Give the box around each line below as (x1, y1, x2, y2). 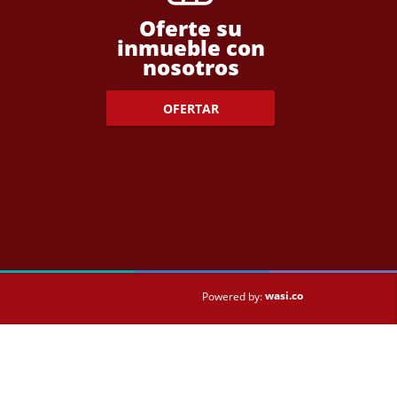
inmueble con (116, 33, 265, 63)
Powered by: (202, 289, 262, 305)
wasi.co (265, 288, 303, 304)
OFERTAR (162, 99, 219, 117)
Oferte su (139, 13, 243, 43)
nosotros (142, 52, 239, 82)
